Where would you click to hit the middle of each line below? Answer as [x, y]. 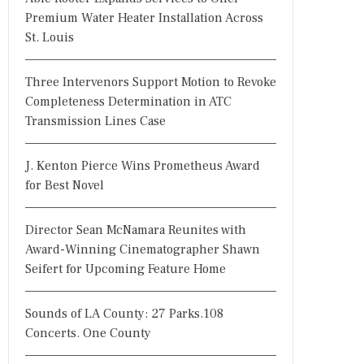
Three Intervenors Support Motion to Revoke [151, 82]
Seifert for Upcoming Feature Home [126, 269]
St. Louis [50, 37]
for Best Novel [65, 185]
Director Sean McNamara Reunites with [136, 230]
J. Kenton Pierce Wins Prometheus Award [143, 166]
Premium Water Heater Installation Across [144, 18]
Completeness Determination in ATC [128, 102]
